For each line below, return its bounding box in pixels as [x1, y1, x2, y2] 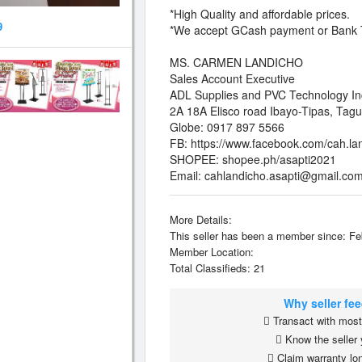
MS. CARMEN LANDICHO [170, 54, 303, 70]
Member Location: [170, 244, 254, 259]
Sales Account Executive [170, 70, 295, 86]
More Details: [170, 212, 232, 227]
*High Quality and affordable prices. [170, 6, 350, 22]
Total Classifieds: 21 [170, 260, 265, 276]
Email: [170, 167, 204, 183]
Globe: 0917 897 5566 [170, 119, 284, 135]
